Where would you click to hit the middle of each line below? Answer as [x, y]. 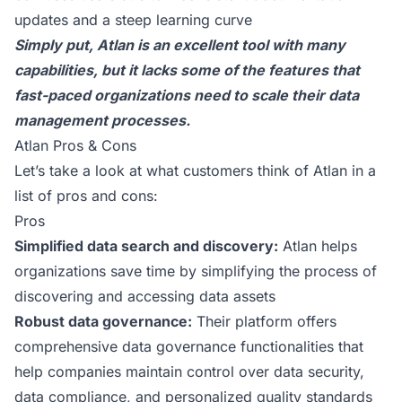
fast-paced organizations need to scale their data [187, 95]
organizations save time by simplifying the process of [196, 271]
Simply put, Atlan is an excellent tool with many [180, 45]
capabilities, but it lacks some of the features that [187, 70]
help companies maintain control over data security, [189, 371]
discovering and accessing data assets [145, 296]
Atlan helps [318, 246]
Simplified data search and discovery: [146, 246]
